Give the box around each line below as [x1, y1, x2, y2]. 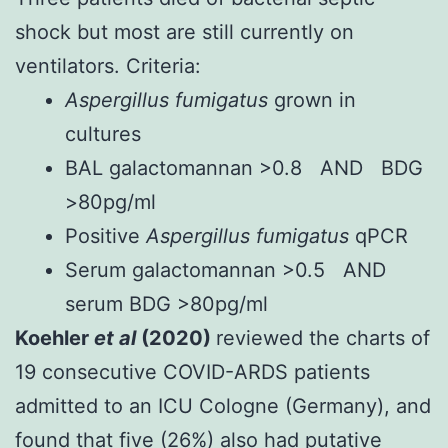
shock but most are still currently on [15, 19, 354, 44]
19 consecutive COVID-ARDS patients [15, 359, 370, 384]
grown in [274, 87, 356, 112]
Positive [65, 223, 146, 248]
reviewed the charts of [216, 325, 430, 350]
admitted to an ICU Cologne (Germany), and [15, 393, 431, 418]
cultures [65, 121, 141, 146]
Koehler [15, 325, 94, 350]
